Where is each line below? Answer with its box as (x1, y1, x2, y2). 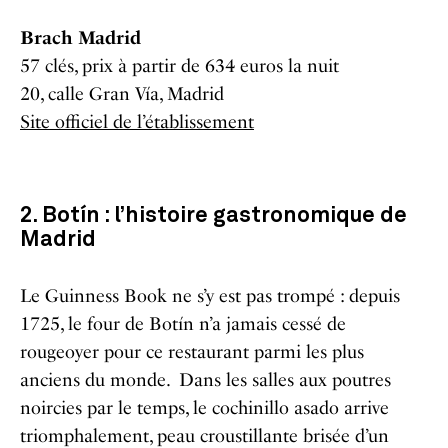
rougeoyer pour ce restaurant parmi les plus (20, 340, 364, 363)
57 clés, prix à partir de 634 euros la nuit (20, 54, 339, 77)
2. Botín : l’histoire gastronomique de (20, 204, 407, 227)
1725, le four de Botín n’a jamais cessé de (20, 312, 346, 335)
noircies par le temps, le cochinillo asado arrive (20, 396, 389, 419)
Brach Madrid (20, 26, 141, 49)
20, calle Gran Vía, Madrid (20, 82, 224, 105)
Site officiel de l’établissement (20, 110, 254, 133)
